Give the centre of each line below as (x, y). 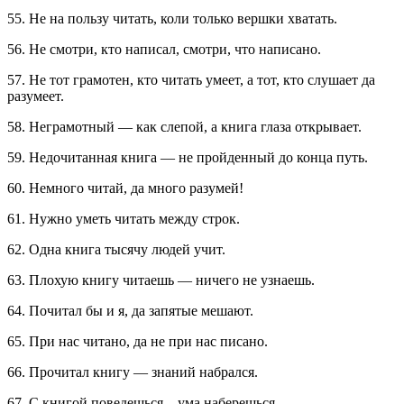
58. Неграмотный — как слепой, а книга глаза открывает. (184, 127)
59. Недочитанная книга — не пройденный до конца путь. (188, 158)
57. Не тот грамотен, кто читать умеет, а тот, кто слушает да (191, 80)
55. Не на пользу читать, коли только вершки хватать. (172, 19)
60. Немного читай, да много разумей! (125, 188)
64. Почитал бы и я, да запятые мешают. (130, 311)
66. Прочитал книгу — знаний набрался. (133, 372)
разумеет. (36, 96)
